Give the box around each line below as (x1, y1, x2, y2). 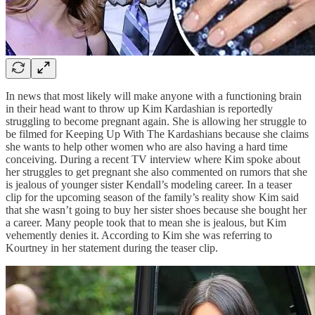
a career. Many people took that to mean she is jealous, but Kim (6, 216, 286, 229)
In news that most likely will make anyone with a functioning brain (6, 89, 302, 102)
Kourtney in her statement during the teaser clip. (6, 241, 218, 254)
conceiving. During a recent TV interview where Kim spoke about (6, 153, 300, 165)
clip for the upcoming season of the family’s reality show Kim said (6, 191, 299, 203)
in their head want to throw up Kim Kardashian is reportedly (6, 102, 273, 115)
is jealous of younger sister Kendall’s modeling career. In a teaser (6, 178, 292, 191)
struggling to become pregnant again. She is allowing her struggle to (6, 115, 307, 127)
